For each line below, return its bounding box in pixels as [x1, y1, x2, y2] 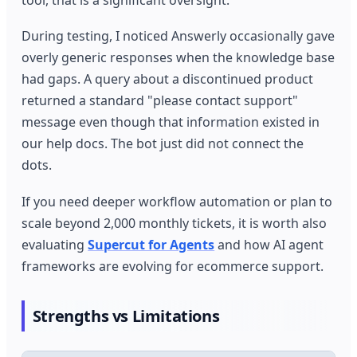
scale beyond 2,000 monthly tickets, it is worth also [22, 214, 328, 232]
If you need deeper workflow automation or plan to [22, 192, 333, 210]
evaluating [22, 235, 88, 253]
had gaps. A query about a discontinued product [22, 70, 314, 88]
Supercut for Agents [88, 235, 215, 253]
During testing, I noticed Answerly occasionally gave [22, 27, 335, 45]
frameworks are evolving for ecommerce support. [22, 257, 324, 275]
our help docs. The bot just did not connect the [22, 135, 304, 153]
